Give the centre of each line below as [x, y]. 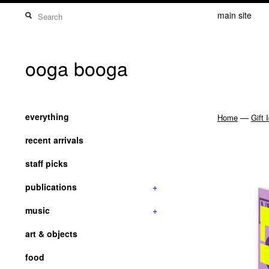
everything [47, 116]
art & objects [51, 234]
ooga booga [77, 68]
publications [51, 187]
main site [234, 15]
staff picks [47, 163]
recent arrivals [54, 140]
